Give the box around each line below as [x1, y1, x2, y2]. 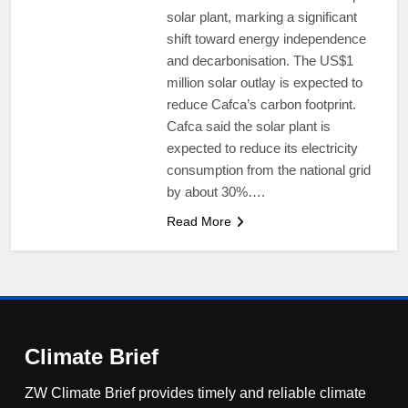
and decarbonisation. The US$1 [166, 53, 353, 69]
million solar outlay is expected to [166, 75, 362, 91]
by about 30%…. [166, 184, 265, 200]
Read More [166, 214, 231, 229]
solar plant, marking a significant [166, 9, 357, 25]
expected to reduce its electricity [166, 140, 358, 157]
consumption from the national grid [166, 162, 371, 178]
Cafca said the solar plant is [166, 118, 331, 135]
